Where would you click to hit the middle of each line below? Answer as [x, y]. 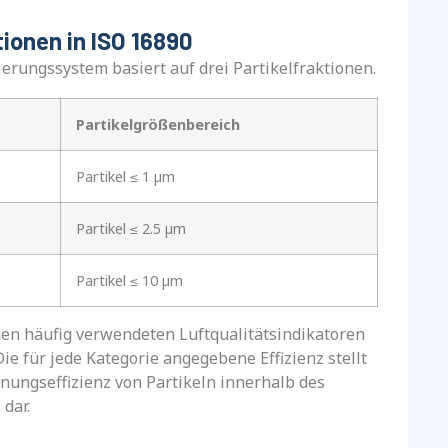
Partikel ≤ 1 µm [125, 176]
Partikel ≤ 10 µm [129, 280]
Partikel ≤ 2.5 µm [130, 228]
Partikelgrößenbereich [157, 124]
